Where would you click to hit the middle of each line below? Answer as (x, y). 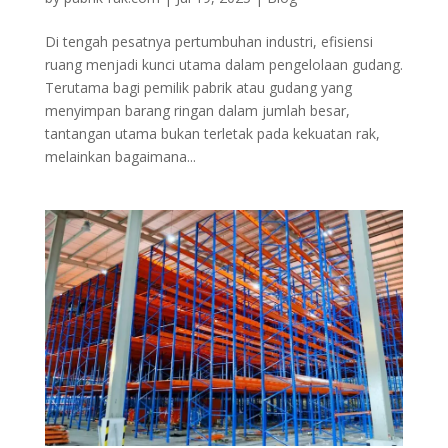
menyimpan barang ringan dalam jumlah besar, (197, 111)
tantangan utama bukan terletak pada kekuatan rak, (212, 134)
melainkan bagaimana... (120, 157)
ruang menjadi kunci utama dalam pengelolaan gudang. (223, 65)
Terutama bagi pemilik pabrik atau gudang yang (198, 88)
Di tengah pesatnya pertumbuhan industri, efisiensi (208, 42)
